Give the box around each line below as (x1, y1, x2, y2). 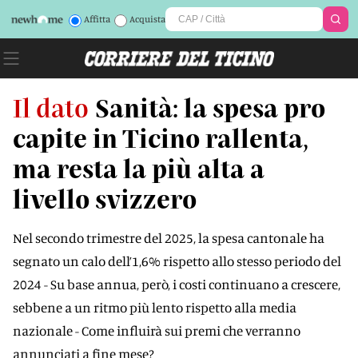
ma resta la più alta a (13, 153, 265, 183)
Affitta (83, 13, 110, 25)
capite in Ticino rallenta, (13, 122, 308, 153)
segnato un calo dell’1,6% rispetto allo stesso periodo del (13, 253, 341, 269)
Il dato (13, 92, 89, 122)
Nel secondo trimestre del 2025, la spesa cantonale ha (13, 229, 324, 246)
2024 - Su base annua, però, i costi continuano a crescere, (13, 276, 340, 292)
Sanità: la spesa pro (95, 92, 325, 122)
